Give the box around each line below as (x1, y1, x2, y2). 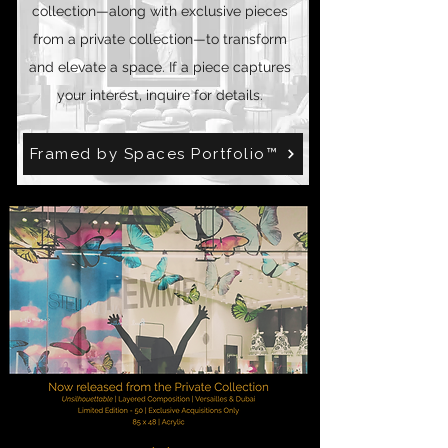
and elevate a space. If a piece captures (29, 59, 291, 75)
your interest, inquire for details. (57, 87, 263, 103)
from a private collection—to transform (33, 31, 287, 47)
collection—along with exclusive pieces (32, 3, 288, 19)
